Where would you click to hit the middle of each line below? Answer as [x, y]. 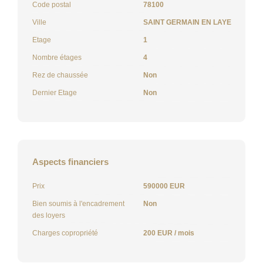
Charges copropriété [65, 233]
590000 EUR [164, 186]
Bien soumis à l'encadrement [78, 203]
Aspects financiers [70, 161]
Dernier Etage [55, 92]
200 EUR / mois [169, 233]
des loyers [49, 215]
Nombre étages [57, 57]
